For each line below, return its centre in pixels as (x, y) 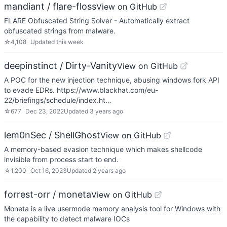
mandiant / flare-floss (50, 6)
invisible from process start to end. (61, 159)
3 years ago (106, 111)
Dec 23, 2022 (45, 111)
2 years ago (109, 171)
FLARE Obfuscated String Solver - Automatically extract (97, 21)
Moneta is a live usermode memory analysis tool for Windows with (112, 209)
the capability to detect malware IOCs (67, 219)
